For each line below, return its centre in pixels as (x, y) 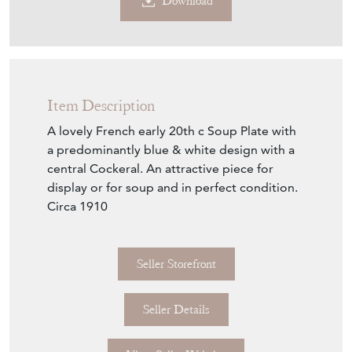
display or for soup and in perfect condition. (172, 280)
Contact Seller (176, 42)
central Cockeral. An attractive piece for (160, 261)
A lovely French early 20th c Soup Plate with (172, 223)
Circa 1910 (77, 299)
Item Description (101, 198)
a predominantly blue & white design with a (171, 242)
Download (187, 94)
